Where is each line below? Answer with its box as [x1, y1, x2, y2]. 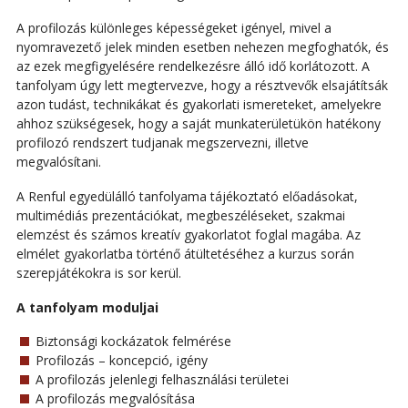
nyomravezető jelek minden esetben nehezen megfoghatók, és [15, 38, 389, 56]
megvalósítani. [15, 153, 101, 171]
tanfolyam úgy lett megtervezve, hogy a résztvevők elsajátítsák [15, 76, 388, 95]
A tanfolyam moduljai [15, 298, 158, 316]
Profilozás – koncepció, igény [35, 352, 208, 370]
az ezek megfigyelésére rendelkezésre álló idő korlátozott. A [15, 57, 370, 76]
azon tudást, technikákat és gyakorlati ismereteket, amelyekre [15, 96, 382, 114]
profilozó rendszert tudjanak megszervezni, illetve [15, 134, 309, 152]
